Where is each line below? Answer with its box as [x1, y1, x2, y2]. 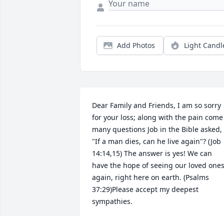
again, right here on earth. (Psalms [92, 172, 209, 182]
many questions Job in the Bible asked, [92, 124, 222, 134]
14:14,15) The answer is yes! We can [92, 148, 212, 158]
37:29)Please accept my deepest [92, 184, 198, 194]
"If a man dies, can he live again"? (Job [92, 136, 221, 146]
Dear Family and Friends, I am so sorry [92, 100, 221, 110]
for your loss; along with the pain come [92, 112, 223, 122]
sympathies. [92, 196, 132, 206]
